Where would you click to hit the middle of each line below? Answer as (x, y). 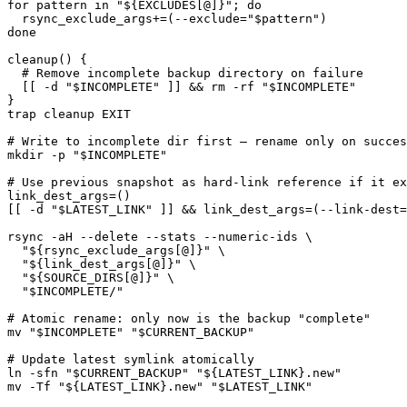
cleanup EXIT (84, 114)
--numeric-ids (251, 236)
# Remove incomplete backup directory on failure (193, 73)
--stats (171, 236)
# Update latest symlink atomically (131, 359)
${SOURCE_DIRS (76, 277)
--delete (109, 236)
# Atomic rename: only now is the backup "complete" (189, 318)
